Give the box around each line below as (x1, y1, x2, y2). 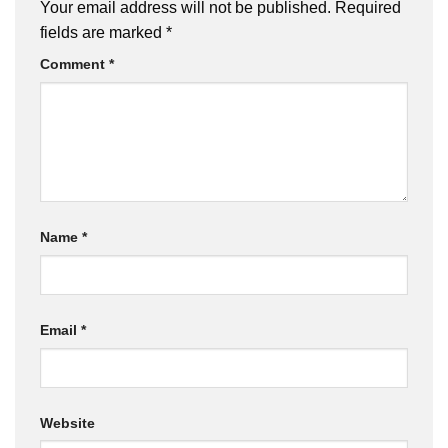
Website (40, 414, 95, 431)
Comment (40, 56, 109, 73)
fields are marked (40, 24, 166, 42)
